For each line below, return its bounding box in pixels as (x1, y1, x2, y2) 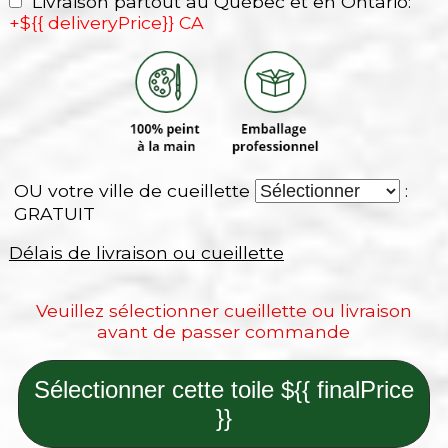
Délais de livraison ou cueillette (8, 241, 284, 263)
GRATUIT (8, 202, 95, 224)
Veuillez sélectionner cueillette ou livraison (35, 300, 412, 322)
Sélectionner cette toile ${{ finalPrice (33, 375, 414, 403)
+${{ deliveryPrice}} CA (8, 12, 204, 34)
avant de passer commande (97, 321, 351, 343)
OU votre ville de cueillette (8, 179, 255, 201)
